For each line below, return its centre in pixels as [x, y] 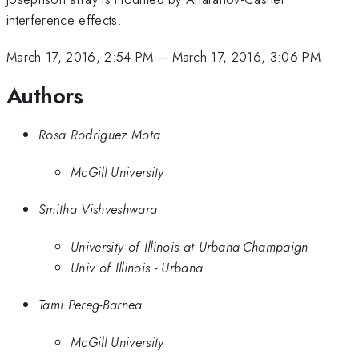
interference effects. [64, 20]
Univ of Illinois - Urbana [137, 267]
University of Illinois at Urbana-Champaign [190, 246]
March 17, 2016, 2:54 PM [80, 57]
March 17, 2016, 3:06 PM [246, 57]
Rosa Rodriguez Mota [100, 135]
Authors [45, 95]
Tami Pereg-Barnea [91, 305]
